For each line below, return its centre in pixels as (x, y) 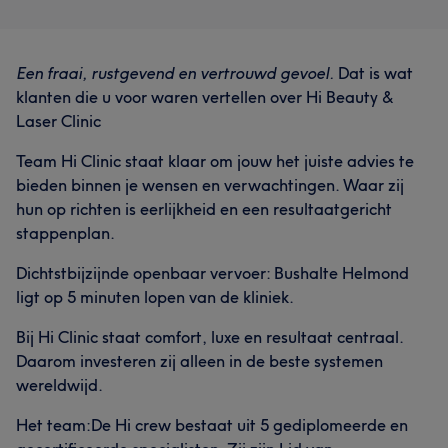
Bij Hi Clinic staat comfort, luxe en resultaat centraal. (209, 337)
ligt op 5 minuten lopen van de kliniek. (155, 297)
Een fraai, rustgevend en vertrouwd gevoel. (175, 73)
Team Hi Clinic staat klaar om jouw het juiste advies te (215, 161)
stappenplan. (65, 233)
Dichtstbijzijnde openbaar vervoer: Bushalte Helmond (212, 273)
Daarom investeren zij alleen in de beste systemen (199, 361)
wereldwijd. (59, 385)
